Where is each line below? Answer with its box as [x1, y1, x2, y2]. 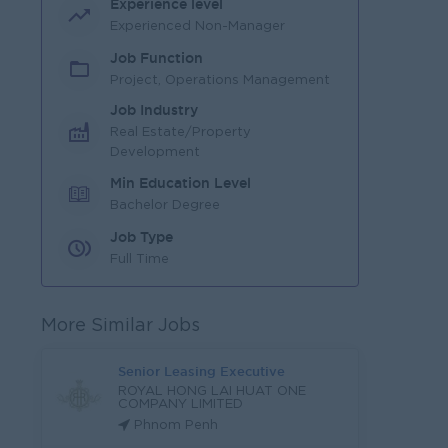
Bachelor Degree [110, 199, 220, 211]
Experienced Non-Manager [110, 20, 285, 32]
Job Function [110, 49, 203, 66]
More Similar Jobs [41, 318, 200, 334]
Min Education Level [110, 174, 251, 191]
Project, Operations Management [110, 74, 330, 86]
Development [110, 147, 200, 158]
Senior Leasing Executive [118, 364, 285, 378]
